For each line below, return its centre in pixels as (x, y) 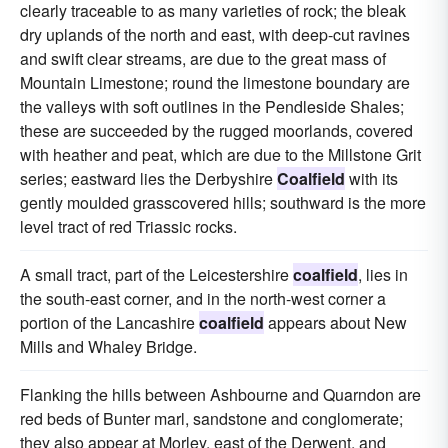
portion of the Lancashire (109, 322)
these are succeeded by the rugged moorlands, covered (216, 130)
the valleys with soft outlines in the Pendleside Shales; (212, 106)
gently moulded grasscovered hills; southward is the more (223, 202)
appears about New (335, 322)
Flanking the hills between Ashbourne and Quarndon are (220, 394)
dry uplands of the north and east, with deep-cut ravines (215, 34)
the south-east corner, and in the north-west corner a (203, 298)
